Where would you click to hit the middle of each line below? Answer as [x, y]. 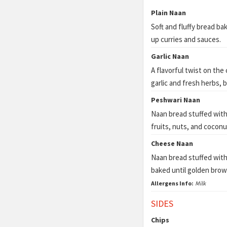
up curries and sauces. [186, 39]
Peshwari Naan [176, 100]
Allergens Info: [172, 183]
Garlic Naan [170, 56]
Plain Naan [168, 13]
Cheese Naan [172, 143]
